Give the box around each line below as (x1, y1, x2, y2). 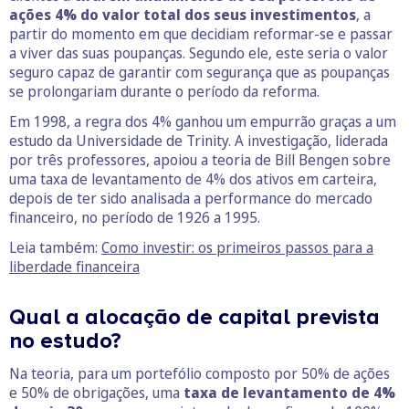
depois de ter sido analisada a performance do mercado (9, 188, 372, 209)
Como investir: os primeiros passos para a (101, 237, 373, 258)
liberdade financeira (9, 257, 140, 278)
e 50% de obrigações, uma (9, 383, 184, 404)
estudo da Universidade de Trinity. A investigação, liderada (9, 131, 388, 152)
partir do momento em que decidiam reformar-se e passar (9, 24, 393, 45)
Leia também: (9, 237, 101, 258)
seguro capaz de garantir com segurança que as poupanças (9, 62, 390, 83)
